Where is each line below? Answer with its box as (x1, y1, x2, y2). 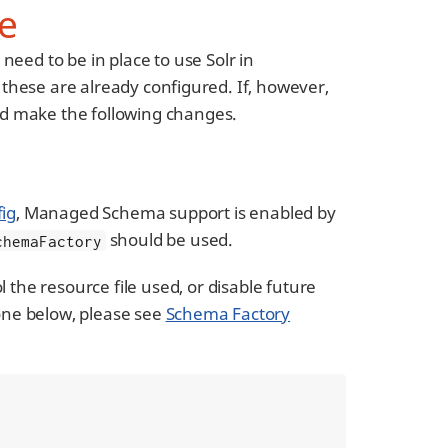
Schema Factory (165, 302, 291, 326)
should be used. (105, 228, 234, 252)
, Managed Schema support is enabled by (16, 201, 336, 225)
